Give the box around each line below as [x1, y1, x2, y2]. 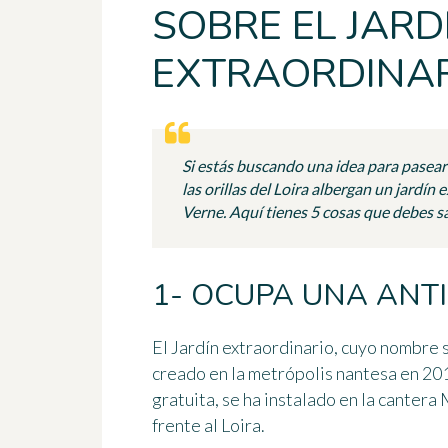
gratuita [152, 388, 215, 411]
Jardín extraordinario [171, 336, 334, 359]
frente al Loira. [152, 414, 265, 437]
